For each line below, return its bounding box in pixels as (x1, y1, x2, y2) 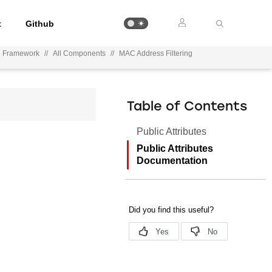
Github (25, 18, 55, 29)
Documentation (137, 155, 208, 166)
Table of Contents (127, 101, 248, 114)
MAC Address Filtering (119, 49, 193, 58)
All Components (53, 49, 106, 58)
